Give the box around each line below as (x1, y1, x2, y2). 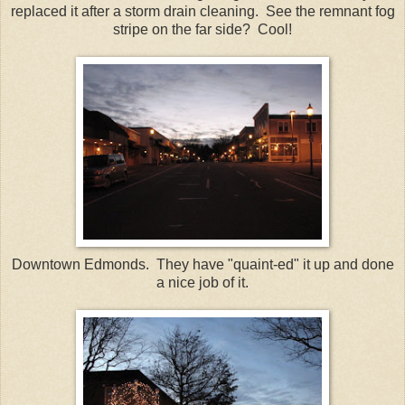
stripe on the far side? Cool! (113, 21, 292, 37)
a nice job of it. (156, 274, 249, 290)
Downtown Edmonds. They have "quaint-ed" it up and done (11, 256, 394, 272)
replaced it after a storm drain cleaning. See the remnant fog (10, 3, 395, 19)
